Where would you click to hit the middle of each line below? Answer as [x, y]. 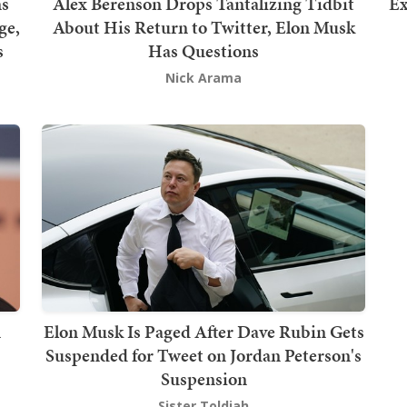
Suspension [203, 379]
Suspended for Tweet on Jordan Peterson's [203, 356]
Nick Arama [203, 77]
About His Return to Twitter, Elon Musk [203, 27]
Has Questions [203, 50]
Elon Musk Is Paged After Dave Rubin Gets [203, 332]
